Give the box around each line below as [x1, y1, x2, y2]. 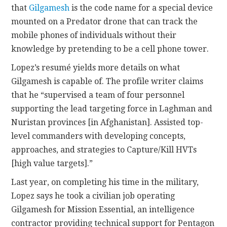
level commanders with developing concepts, [11, 131, 186, 141]
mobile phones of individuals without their [11, 30, 177, 40]
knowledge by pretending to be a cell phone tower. [11, 44, 209, 54]
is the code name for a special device [69, 3, 213, 13]
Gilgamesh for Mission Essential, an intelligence [11, 204, 195, 214]
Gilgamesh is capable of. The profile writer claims [11, 76, 204, 86]
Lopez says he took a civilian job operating [11, 191, 175, 201]
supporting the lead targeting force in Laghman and [11, 103, 213, 113]
